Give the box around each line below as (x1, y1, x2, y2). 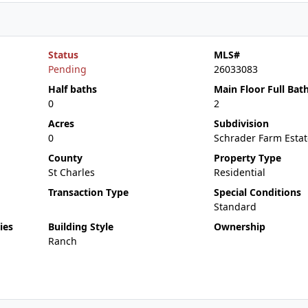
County (47, 151, 82, 164)
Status (47, 48, 78, 61)
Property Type (213, 151, 281, 164)
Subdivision (213, 117, 269, 130)
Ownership (213, 220, 265, 233)
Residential (213, 166, 265, 179)
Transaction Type (47, 186, 129, 199)
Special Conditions (213, 186, 301, 199)
